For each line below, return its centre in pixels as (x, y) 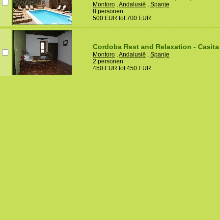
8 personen (108, 11)
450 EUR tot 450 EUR (122, 68)
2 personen (108, 61)
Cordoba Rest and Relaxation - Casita (156, 46)
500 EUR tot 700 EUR (122, 18)
